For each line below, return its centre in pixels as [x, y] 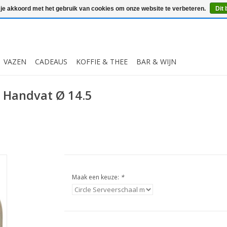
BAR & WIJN [156, 62]
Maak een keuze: [96, 177]
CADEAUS [51, 62]
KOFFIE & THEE [102, 62]
